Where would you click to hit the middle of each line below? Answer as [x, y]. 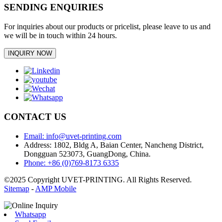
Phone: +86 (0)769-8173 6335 [71, 163]
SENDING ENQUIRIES [54, 7]
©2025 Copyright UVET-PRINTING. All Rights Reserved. [98, 179]
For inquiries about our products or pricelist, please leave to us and [107, 27]
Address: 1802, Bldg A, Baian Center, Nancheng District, [114, 145]
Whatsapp [30, 214]
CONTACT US [35, 116]
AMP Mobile [56, 188]
